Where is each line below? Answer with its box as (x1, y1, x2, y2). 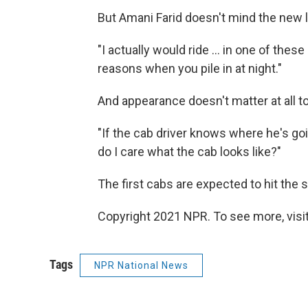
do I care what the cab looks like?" (98, 144, 281, 159)
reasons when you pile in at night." (98, 61, 282, 76)
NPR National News (94, 260, 188, 272)
